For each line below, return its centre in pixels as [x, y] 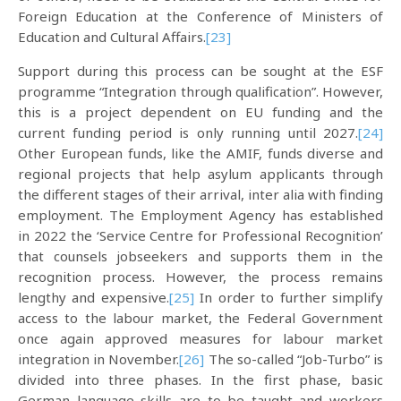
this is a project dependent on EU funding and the [200, 112]
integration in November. [99, 359]
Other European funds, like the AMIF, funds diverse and [200, 153]
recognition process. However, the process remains [200, 277]
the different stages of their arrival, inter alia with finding [200, 194]
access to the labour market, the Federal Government [200, 318]
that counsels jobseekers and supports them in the [200, 256]
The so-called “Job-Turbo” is [294, 359]
